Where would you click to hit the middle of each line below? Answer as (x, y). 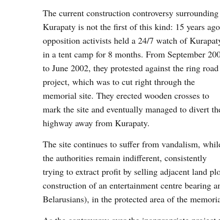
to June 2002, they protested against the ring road (131, 68)
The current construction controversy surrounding (131, 13)
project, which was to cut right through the (119, 82)
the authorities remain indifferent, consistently (125, 158)
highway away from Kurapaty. (96, 123)
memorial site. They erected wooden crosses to (126, 95)
